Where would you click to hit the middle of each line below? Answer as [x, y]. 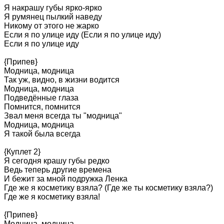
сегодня [27, 160]
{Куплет [18, 151]
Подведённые [30, 97]
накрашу [28, 7]
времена [95, 169]
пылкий [60, 16]
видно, [44, 79]
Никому [18, 25]
